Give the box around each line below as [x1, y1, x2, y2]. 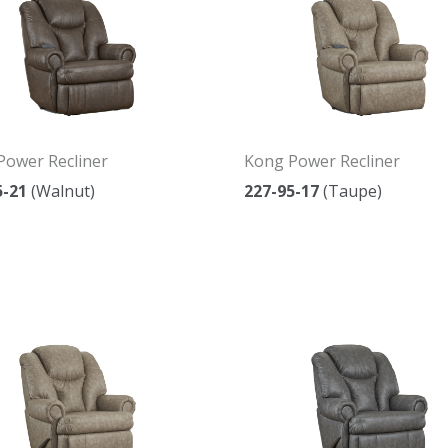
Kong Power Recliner [244, 149, 400, 172]
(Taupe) [319, 179, 382, 202]
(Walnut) [26, 179, 95, 202]
